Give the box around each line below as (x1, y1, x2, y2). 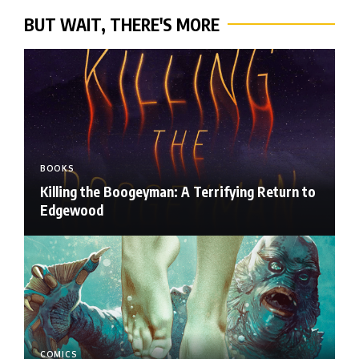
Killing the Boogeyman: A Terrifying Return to (40, 182, 316, 200)
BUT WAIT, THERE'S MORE (24, 13, 220, 35)
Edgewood (40, 200, 103, 219)
